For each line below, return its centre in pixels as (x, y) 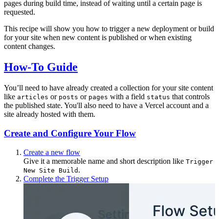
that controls (190, 97)
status (158, 97)
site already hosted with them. (50, 114)
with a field (127, 97)
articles (33, 97)
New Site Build (51, 170)
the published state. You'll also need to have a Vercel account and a (106, 106)
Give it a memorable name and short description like (105, 161)
